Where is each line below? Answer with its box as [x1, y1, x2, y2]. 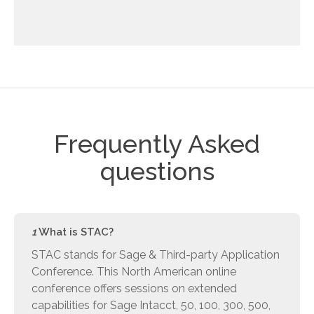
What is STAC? [36, 226, 114, 239]
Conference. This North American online [32, 265, 236, 279]
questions [100, 156, 214, 186]
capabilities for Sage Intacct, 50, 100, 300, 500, [32, 299, 271, 313]
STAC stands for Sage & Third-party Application [32, 248, 280, 262]
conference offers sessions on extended [32, 282, 237, 296]
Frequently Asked [54, 129, 260, 159]
